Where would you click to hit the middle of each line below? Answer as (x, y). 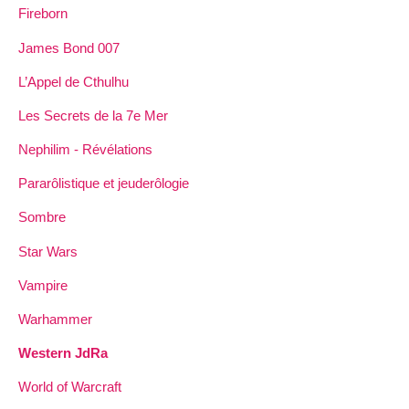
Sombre (42, 217)
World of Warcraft (70, 387)
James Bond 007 (69, 47)
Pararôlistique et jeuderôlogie (104, 184)
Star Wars (48, 251)
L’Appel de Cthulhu (73, 81)
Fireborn (43, 14)
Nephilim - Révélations (85, 150)
